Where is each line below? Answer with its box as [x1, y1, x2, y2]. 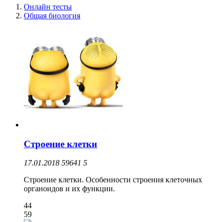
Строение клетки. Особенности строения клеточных [24, 175, 202, 184]
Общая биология [24, 11, 80, 20]
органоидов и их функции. [24, 184, 117, 193]
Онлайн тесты [24, 2, 72, 11]
